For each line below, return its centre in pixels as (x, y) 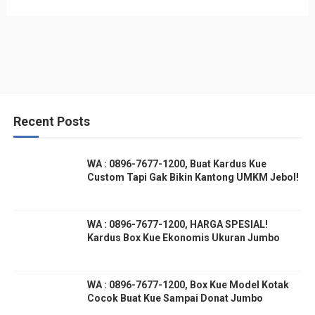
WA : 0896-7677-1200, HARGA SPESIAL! (177, 225)
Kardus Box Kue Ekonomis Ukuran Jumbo (183, 238)
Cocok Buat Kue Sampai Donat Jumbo (175, 298)
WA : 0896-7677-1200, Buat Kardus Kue (176, 164)
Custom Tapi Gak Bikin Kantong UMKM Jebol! (193, 178)
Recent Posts (51, 122)
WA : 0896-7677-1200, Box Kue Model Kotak (188, 285)
